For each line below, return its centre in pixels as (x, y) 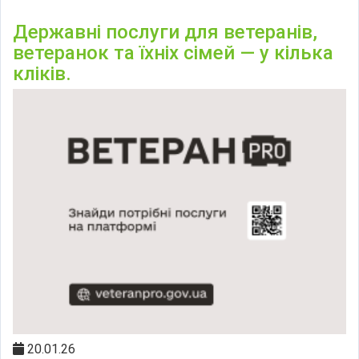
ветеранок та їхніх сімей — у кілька (173, 52)
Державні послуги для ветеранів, (165, 32)
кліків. (42, 73)
